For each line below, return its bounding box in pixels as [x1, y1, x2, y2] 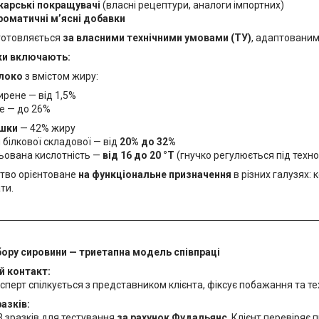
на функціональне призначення [78, 169, 231, 180]
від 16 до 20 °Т [103, 150, 174, 161]
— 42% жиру [18, 122, 75, 134]
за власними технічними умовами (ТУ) [63, 32, 251, 43]
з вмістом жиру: [23, 70, 98, 82]
